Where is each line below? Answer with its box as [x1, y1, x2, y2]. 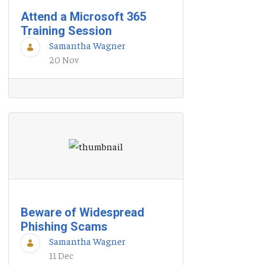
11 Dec [49, 248, 73, 261]
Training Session [21, 24, 112, 38]
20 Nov [49, 53, 79, 66]
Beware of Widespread [21, 205, 144, 219]
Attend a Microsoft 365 [21, 9, 146, 24]
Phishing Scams [21, 219, 108, 234]
